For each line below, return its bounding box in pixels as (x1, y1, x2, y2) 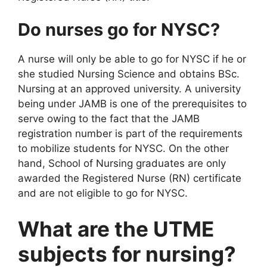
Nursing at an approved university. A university (18, 83, 241, 95)
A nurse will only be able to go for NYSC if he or (18, 53, 246, 65)
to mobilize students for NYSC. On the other (18, 142, 229, 154)
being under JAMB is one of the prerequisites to (18, 98, 247, 110)
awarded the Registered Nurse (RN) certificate (18, 172, 241, 184)
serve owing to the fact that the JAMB (18, 113, 200, 125)
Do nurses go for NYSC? (18, 19, 220, 40)
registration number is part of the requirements (18, 128, 243, 139)
